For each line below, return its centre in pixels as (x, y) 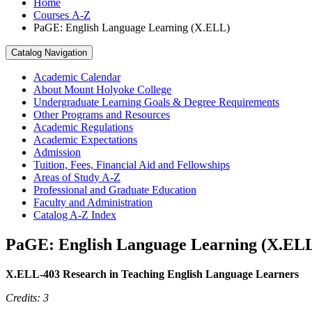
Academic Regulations (83, 127)
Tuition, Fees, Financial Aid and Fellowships (132, 164)
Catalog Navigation (49, 52)
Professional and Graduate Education (115, 189)
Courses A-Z (62, 15)
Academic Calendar (77, 77)
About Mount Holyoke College (102, 89)
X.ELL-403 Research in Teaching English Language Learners (152, 274)
